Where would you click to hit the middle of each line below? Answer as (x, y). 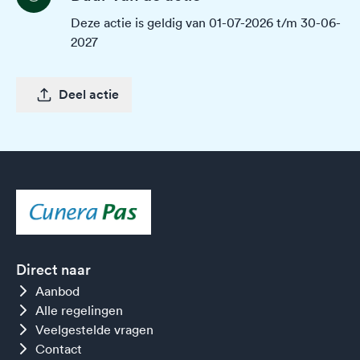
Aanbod (57, 291)
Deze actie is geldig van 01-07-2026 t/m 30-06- (206, 22)
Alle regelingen (79, 311)
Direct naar (53, 270)
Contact (59, 349)
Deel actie (89, 94)
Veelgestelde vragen (94, 330)
